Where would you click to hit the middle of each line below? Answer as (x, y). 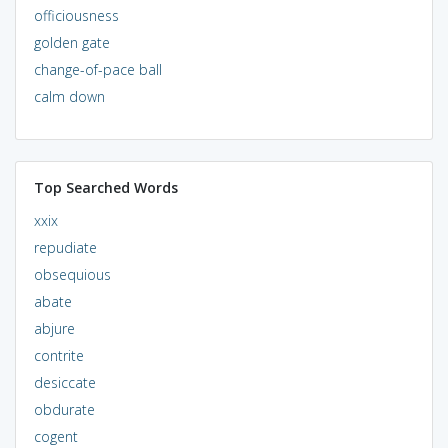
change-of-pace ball (97, 69)
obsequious (72, 274)
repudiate (65, 247)
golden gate (71, 42)
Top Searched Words (105, 187)
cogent (55, 436)
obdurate (64, 409)
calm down (69, 96)
